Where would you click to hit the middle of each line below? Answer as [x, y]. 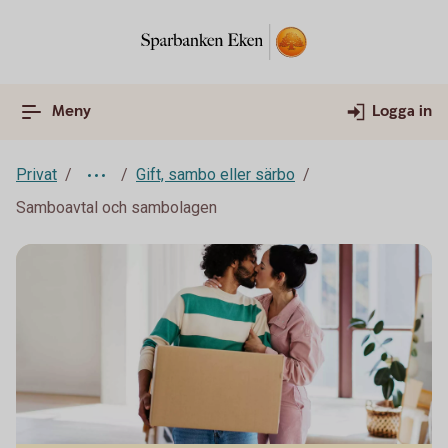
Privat [36, 174]
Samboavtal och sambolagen [116, 207]
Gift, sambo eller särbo [215, 174]
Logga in [402, 111]
